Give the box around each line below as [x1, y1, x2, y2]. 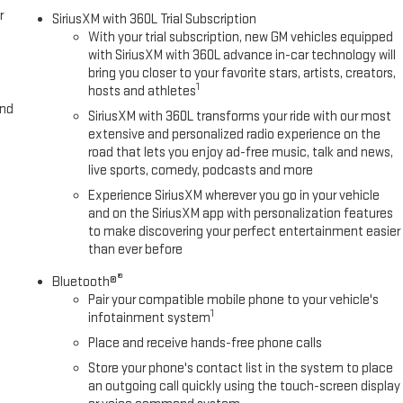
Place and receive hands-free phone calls [88, 335, 323, 353]
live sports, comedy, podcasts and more [88, 162, 314, 180]
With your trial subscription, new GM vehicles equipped [88, 29, 394, 47]
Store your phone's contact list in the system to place [88, 360, 394, 378]
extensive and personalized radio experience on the [88, 126, 381, 144]
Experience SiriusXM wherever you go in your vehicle [88, 187, 381, 205]
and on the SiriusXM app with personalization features [88, 205, 394, 223]
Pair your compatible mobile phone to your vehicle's [88, 291, 380, 309]
